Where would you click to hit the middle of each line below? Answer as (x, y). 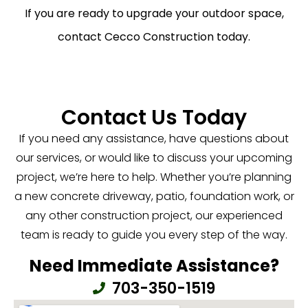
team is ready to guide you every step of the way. (154, 235)
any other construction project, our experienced (154, 216)
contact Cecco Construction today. (154, 37)
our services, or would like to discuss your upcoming (154, 158)
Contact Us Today (154, 118)
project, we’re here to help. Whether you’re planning (154, 177)
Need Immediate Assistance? (154, 265)
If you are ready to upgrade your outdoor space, (154, 14)
